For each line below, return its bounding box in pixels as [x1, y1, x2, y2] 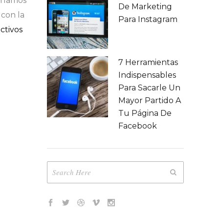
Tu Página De [118, 109, 172, 118]
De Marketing [118, 2, 172, 11]
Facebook [118, 121, 157, 131]
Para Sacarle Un [118, 83, 180, 92]
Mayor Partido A [118, 96, 181, 105]
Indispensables [118, 70, 176, 80]
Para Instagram [118, 15, 177, 24]
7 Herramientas [118, 58, 178, 67]
